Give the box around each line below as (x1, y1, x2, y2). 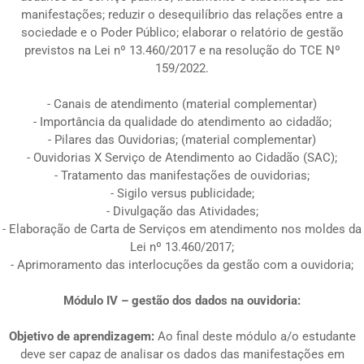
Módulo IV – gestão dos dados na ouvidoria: (63, 292, 301, 308)
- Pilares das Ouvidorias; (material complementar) (48, 132, 316, 147)
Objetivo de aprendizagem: (8, 328, 154, 344)
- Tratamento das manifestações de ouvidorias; (54, 167, 310, 183)
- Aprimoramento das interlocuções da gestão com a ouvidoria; (11, 257, 353, 272)
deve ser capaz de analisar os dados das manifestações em (19, 346, 344, 362)
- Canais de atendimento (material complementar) (47, 96, 317, 111)
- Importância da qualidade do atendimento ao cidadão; (32, 114, 331, 129)
